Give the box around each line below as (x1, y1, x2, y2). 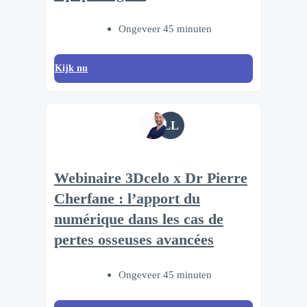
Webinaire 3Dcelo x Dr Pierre (54, 170, 247, 187)
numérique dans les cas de (54, 211, 223, 228)
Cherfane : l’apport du (54, 191, 200, 208)
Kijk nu (55, 62, 88, 73)
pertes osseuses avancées (54, 232, 214, 249)
